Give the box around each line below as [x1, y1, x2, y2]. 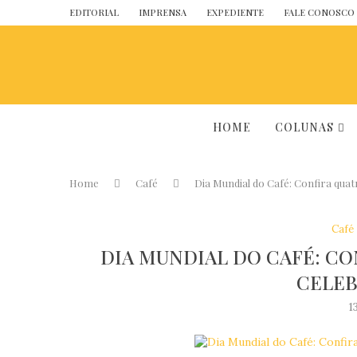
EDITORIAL [69, 6, 119, 18]
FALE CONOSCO [284, 6, 355, 18]
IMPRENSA [139, 6, 186, 18]
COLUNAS [274, 120, 334, 135]
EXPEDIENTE [206, 6, 264, 18]
